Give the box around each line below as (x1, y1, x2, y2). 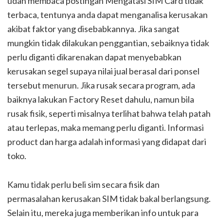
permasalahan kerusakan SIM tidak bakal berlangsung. (7, 193, 211, 204)
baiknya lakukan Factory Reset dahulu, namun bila (7, 94, 194, 105)
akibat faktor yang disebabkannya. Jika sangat (7, 23, 180, 35)
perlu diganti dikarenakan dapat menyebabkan (7, 52, 182, 63)
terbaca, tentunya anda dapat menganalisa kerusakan (7, 9, 208, 20)
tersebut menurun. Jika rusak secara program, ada (7, 80, 195, 91)
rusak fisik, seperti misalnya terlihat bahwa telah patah (7, 108, 211, 119)
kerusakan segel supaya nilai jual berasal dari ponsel (7, 66, 200, 77)
